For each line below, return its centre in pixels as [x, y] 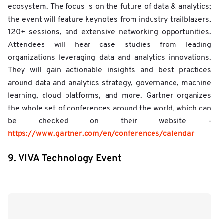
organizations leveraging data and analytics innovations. [109, 57]
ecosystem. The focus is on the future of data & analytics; [109, 7]
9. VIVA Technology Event [65, 159]
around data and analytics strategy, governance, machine [109, 83]
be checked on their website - [109, 121]
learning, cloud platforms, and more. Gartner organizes [109, 96]
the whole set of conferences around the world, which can [109, 108]
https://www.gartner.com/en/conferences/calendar [101, 134]
